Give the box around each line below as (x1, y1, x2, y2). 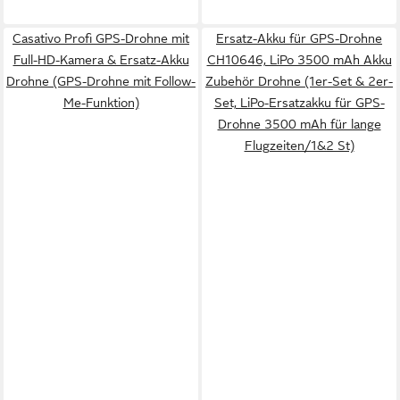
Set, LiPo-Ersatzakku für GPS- (213, 96, 385, 110)
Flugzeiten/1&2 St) (244, 138, 354, 153)
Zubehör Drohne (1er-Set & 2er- (205, 74, 393, 88)
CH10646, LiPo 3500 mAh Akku (206, 53, 392, 67)
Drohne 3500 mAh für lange (217, 117, 381, 131)
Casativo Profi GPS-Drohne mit (12, 31, 189, 46)
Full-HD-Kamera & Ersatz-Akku (12, 53, 189, 67)
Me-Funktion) (62, 96, 139, 110)
